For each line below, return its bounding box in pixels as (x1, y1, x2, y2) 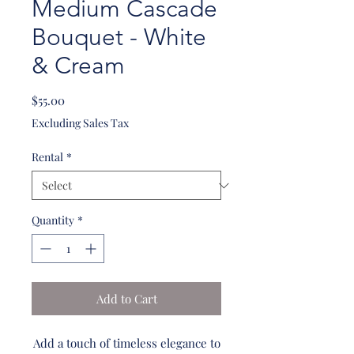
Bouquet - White (32, 23, 206, 51)
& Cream (32, 51, 125, 80)
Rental (32, 149, 63, 164)
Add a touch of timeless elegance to (32, 335, 220, 351)
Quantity (32, 213, 74, 228)
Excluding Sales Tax (32, 115, 129, 130)
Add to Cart (96, 291, 157, 307)
